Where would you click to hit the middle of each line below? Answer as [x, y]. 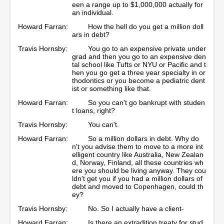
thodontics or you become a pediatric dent [138, 80]
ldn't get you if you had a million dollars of [137, 178]
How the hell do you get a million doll [146, 26]
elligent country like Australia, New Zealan [138, 154]
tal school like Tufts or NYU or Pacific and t [139, 64]
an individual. [94, 12]
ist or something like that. [112, 88]
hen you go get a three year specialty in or [139, 72]
